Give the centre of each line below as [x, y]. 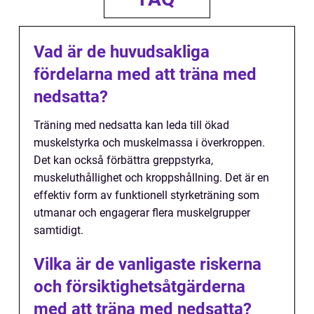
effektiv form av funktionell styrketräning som [146, 196]
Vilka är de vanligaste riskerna [148, 265]
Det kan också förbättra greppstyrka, [123, 161]
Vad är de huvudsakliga [122, 52]
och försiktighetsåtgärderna [139, 287]
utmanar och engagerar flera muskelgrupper [142, 213]
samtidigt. [59, 231]
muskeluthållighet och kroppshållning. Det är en [151, 178]
